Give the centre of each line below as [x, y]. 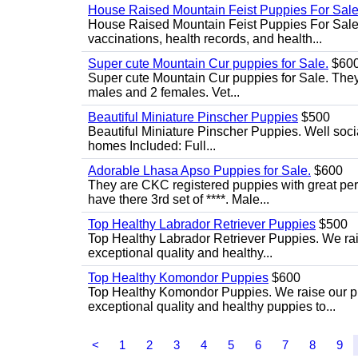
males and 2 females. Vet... [164, 92]
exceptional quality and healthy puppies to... [212, 306]
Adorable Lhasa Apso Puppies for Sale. [199, 171]
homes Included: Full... [152, 146]
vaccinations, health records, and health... [205, 39]
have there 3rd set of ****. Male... [179, 199]
